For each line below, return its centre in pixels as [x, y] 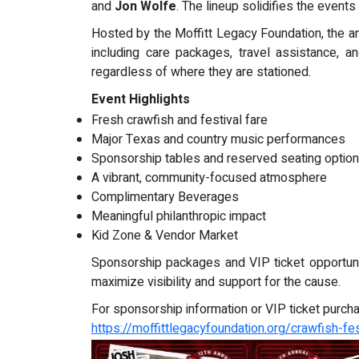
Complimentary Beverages [165, 198]
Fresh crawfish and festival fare [179, 121]
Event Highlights [141, 100]
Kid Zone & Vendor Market [165, 236]
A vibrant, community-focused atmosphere [209, 178]
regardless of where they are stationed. [201, 73]
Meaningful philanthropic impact [179, 217]
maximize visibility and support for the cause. [216, 282]
